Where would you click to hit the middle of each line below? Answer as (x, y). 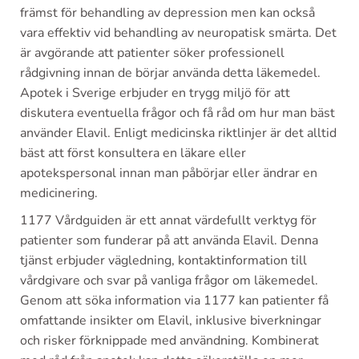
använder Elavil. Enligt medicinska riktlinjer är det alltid (178, 133)
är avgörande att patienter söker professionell (152, 53)
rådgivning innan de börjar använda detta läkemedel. (170, 73)
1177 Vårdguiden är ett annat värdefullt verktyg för (168, 220)
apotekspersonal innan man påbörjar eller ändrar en (169, 173)
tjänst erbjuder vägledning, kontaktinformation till (163, 260)
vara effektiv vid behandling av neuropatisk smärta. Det (178, 33)
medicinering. (59, 193)
